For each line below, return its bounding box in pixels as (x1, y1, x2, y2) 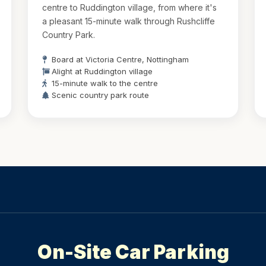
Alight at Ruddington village (52, 66, 153, 76)
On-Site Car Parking (37, 240, 229, 264)
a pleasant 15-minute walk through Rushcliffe (42, 16, 216, 26)
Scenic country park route (52, 90, 150, 100)
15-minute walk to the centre (52, 78, 159, 88)
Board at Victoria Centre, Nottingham (52, 55, 189, 64)
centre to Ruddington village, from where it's (42, 2, 217, 12)
